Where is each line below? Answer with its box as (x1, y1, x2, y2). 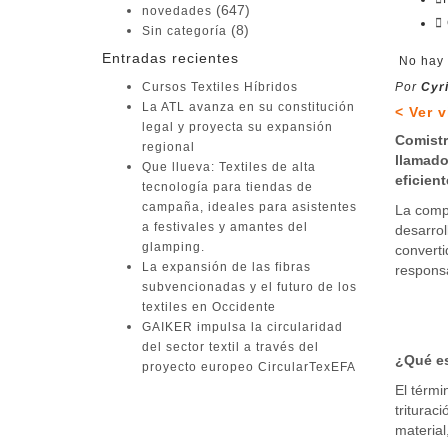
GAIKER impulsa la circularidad (142, 320, 343, 334)
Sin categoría (142, 24, 227, 38)
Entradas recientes (102, 50, 239, 66)
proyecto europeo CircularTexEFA (142, 360, 356, 374)
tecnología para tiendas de (142, 180, 313, 194)
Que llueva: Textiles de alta (142, 160, 316, 174)
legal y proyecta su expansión (142, 120, 333, 134)
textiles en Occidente (142, 300, 276, 314)
